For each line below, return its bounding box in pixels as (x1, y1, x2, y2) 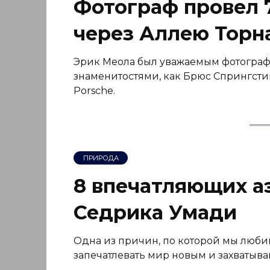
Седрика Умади (74, 200, 237, 224)
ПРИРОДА (83, 153, 119, 162)
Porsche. (74, 84, 115, 96)
